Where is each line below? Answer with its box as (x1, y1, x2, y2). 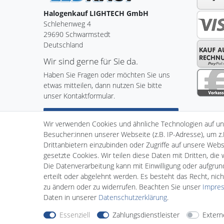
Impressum (124, 160, 160, 170)
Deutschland (43, 39, 83, 49)
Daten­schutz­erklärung (98, 192, 167, 202)
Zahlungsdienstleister (112, 210, 179, 219)
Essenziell (59, 210, 90, 219)
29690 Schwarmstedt (43, 29, 110, 39)
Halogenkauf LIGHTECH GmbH (43, 8, 148, 18)
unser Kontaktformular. (43, 90, 115, 100)
